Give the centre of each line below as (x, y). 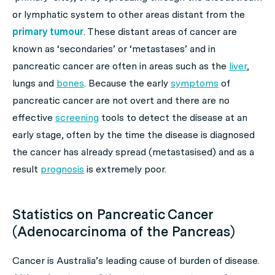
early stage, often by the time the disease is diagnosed (134, 135)
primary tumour (48, 32)
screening (77, 118)
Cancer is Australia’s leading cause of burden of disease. (136, 261)
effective (34, 118)
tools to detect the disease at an (173, 118)
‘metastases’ (158, 49)
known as (35, 49)
